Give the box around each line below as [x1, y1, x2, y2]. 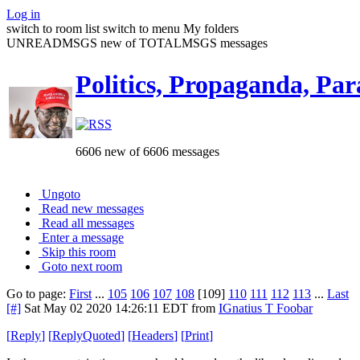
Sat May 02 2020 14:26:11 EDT [24, 301, 188, 315]
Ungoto [42, 186, 80, 201]
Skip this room [42, 244, 116, 259]
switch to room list [6, 21, 100, 35]
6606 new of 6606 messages [76, 144, 219, 158]
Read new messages [42, 201, 144, 215]
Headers [132, 328, 174, 342]
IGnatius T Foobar [219, 301, 313, 315]
